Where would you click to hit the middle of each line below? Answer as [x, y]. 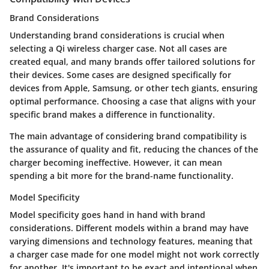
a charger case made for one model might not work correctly [134, 254]
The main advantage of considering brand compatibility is [128, 136]
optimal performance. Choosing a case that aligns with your [133, 101]
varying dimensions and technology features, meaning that [131, 241]
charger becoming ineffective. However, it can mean [116, 162]
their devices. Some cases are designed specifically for [120, 74]
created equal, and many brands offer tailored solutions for [132, 61]
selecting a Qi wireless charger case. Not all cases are [118, 48]
